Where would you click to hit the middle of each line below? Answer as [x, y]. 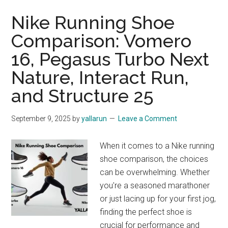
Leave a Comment [148, 118]
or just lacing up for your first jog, [158, 198]
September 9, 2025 [41, 118]
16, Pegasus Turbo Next [110, 59]
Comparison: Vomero [102, 40]
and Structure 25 [83, 95]
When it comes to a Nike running [157, 146]
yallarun [94, 118]
